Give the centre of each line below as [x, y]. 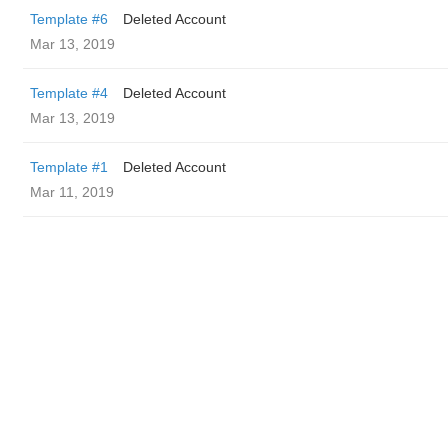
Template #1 [69, 167]
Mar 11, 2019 [72, 192]
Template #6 [69, 19]
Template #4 [69, 93]
